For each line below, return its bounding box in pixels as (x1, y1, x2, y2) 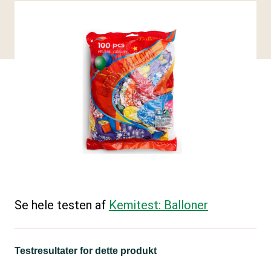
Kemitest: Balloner (109, 198, 208, 213)
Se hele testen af (15, 198, 109, 213)
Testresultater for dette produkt (15, 246, 157, 256)
